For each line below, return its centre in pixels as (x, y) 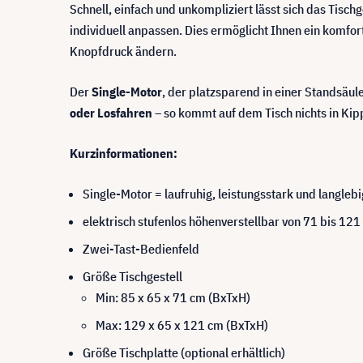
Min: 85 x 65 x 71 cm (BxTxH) (173, 297)
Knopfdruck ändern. (123, 51)
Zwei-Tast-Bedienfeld (141, 248)
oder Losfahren (111, 112)
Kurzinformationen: (124, 153)
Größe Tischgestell (132, 276)
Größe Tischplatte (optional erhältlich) (184, 352)
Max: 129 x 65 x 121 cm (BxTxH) (182, 325)
